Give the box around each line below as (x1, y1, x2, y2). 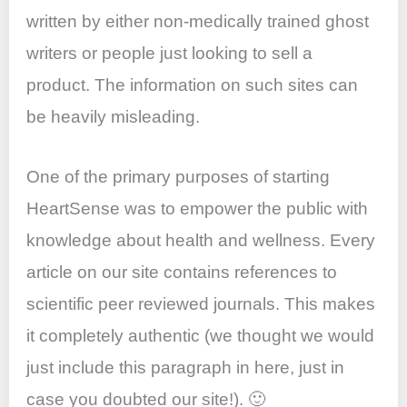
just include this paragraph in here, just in (26, 358, 345, 378)
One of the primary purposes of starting (26, 167, 331, 187)
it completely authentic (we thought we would (26, 326, 375, 346)
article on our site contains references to (26, 263, 338, 283)
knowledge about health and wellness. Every (26, 231, 376, 251)
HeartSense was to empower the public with (26, 199, 369, 219)
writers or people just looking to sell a (26, 44, 313, 64)
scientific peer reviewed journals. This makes (26, 294, 376, 314)
